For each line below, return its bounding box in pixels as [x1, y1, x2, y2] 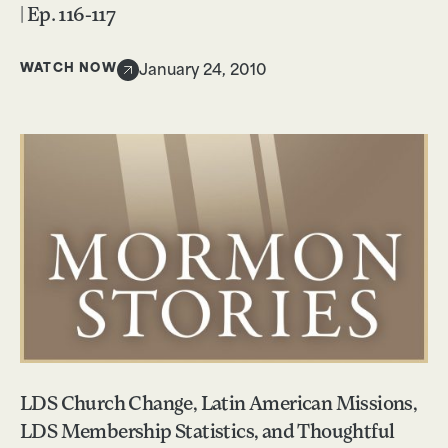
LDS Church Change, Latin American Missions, [20, 395, 418, 416]
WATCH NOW [20, 63, 117, 76]
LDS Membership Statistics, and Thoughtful [20, 423, 395, 444]
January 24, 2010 [138, 64, 267, 80]
